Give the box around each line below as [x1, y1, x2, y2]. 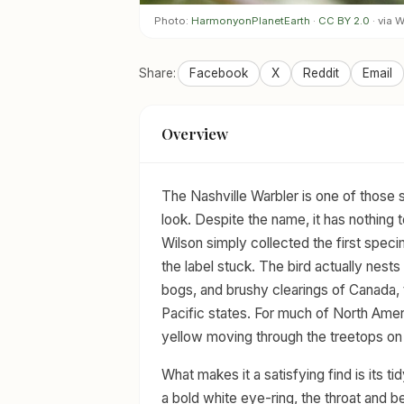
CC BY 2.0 [318, 14, 370, 27]
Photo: [154, 14, 191, 27]
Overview [161, 124, 228, 144]
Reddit [303, 65, 339, 80]
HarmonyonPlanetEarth [191, 14, 310, 27]
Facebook [189, 65, 248, 80]
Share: [139, 65, 176, 80]
